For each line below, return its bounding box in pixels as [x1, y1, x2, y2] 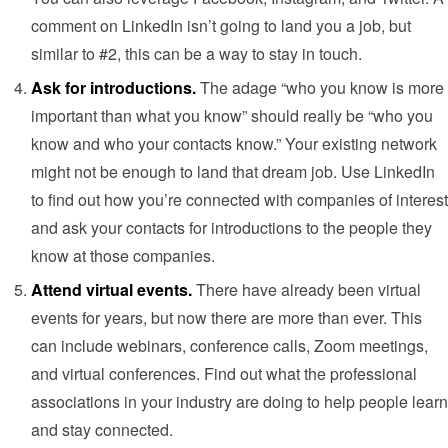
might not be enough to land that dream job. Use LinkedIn [31, 160, 435, 184]
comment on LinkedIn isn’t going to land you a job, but [31, 14, 411, 38]
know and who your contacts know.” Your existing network [31, 132, 437, 156]
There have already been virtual [196, 278, 421, 302]
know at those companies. [31, 244, 215, 268]
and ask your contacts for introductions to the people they [31, 216, 432, 240]
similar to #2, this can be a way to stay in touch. [31, 42, 362, 66]
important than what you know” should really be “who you [31, 104, 433, 128]
